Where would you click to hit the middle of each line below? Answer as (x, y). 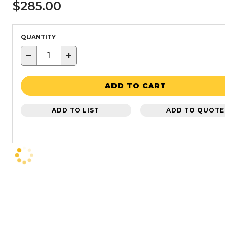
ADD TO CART (136, 86)
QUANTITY (38, 37)
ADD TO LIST (76, 110)
